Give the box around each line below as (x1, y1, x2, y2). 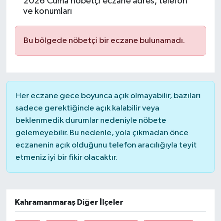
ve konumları (23, 6, 72, 16)
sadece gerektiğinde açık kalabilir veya (15, 104, 159, 112)
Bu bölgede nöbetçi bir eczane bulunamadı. (23, 36, 185, 45)
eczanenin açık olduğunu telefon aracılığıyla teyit (15, 141, 197, 149)
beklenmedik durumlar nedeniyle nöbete (15, 116, 166, 125)
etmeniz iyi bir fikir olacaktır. (15, 153, 117, 162)
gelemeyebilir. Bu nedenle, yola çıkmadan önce (15, 128, 188, 137)
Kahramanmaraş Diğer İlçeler (14, 198, 123, 206)
